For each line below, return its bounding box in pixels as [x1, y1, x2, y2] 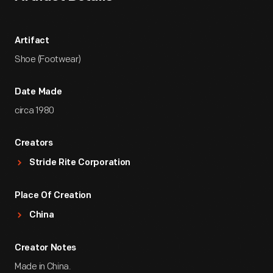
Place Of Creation [15, 191, 91, 200]
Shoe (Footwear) [15, 54, 81, 65]
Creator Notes [15, 244, 77, 253]
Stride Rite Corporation [29, 158, 131, 168]
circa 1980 [15, 105, 54, 116]
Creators [15, 139, 53, 148]
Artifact [15, 37, 49, 46]
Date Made [15, 88, 62, 97]
